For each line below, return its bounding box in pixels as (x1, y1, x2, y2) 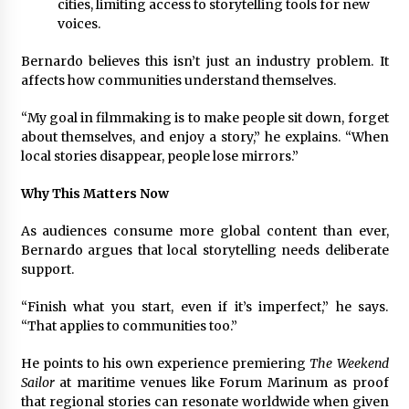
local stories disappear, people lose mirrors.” (20, 147, 299, 164)
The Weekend (309, 354, 389, 372)
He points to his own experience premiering (20, 354, 310, 372)
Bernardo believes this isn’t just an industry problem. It (20, 52, 389, 69)
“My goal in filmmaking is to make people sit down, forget (20, 109, 389, 126)
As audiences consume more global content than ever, (20, 222, 389, 239)
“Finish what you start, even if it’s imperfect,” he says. (20, 298, 389, 315)
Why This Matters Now (20, 184, 169, 202)
